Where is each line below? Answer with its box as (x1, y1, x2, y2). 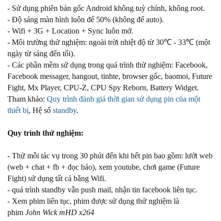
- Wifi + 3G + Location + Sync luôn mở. (7, 27, 133, 35)
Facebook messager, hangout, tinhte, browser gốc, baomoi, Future (7, 72, 212, 80)
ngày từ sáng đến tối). (7, 49, 75, 58)
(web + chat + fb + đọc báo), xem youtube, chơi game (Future (7, 163, 200, 171)
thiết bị (7, 106, 29, 114)
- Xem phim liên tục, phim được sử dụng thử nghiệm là (7, 197, 179, 205)
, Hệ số (29, 106, 53, 114)
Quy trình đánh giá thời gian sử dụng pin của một (47, 95, 200, 103)
